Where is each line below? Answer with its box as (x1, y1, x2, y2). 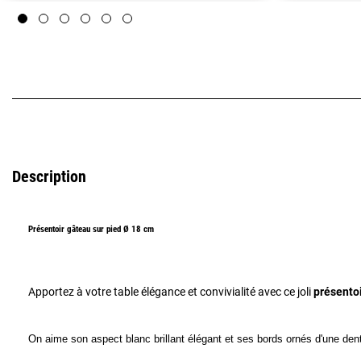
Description (12, 167, 86, 187)
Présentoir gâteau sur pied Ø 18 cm (28, 224, 154, 235)
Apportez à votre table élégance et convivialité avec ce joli (28, 285, 313, 299)
